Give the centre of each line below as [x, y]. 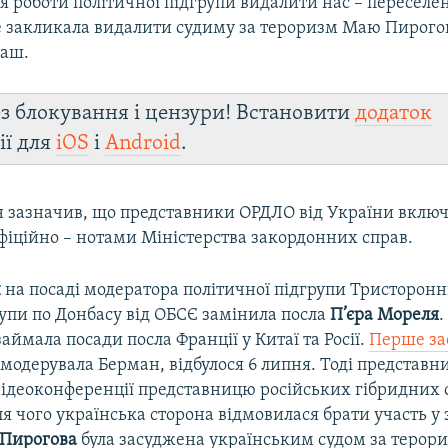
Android [143, 144]
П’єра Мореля [385, 316]
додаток [394, 114]
